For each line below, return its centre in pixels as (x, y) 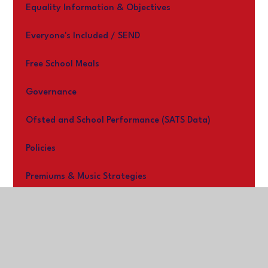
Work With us (54, 205)
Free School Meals (62, 64)
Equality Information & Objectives (98, 8)
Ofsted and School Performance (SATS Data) (118, 121)
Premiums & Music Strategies (86, 177)
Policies (40, 149)
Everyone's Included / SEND (83, 36)
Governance (51, 92)
